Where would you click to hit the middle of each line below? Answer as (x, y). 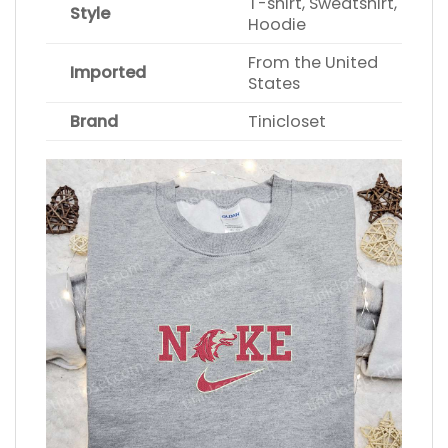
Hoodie (277, 24)
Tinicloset (287, 121)
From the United (313, 62)
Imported (96, 72)
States (274, 83)
